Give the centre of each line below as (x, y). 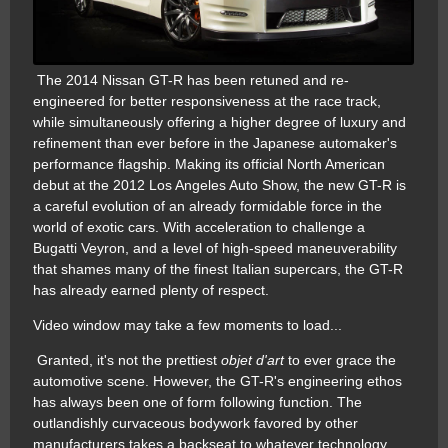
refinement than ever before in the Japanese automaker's (215, 143)
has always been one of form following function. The (197, 402)
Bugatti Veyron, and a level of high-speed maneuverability (215, 248)
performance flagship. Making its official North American (209, 164)
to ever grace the (340, 360)
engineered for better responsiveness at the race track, (207, 101)
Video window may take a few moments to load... (187, 325)
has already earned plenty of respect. (151, 290)
